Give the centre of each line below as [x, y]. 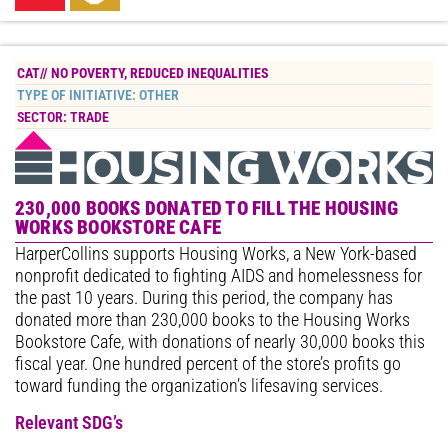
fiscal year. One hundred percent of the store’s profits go [208, 364]
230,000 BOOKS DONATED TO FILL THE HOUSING [207, 209]
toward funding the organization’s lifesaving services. [199, 386]
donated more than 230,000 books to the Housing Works [212, 320]
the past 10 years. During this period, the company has [204, 298]
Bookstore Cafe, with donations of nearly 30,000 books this [220, 342]
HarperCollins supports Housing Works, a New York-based [216, 254]
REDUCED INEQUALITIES [199, 74]
